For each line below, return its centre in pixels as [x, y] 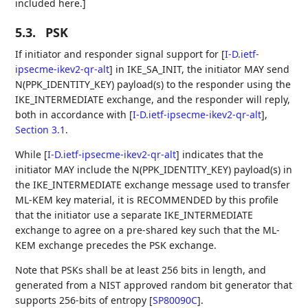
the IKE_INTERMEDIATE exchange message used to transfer [153, 184]
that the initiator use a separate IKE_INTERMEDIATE [134, 214]
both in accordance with [73, 114]
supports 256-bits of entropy [82, 300]
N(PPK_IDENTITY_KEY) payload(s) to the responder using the [153, 84]
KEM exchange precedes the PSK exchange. [116, 245]
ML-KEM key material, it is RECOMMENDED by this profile [147, 199]
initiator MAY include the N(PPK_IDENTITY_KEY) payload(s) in [154, 169]
